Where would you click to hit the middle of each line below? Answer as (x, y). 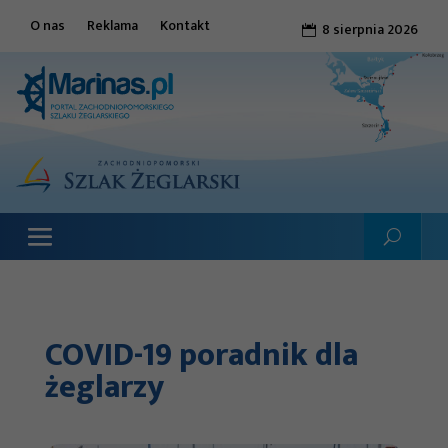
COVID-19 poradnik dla (201, 355)
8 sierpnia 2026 (370, 29)
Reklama (112, 25)
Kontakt (185, 25)
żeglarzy (104, 387)
